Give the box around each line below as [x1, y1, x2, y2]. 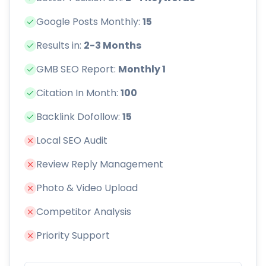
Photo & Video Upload [36, 181, 138, 195]
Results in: [36, 39, 84, 53]
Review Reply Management [36, 157, 163, 172]
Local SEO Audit [36, 134, 107, 148]
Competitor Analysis [36, 205, 131, 219]
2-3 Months [84, 39, 141, 53]
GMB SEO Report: [36, 62, 118, 77]
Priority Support [36, 229, 110, 243]
